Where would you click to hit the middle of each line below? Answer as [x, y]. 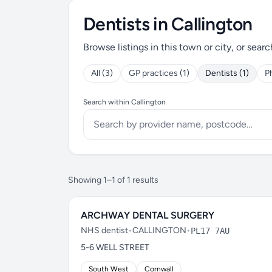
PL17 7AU [210, 231]
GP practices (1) [159, 73]
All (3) [102, 73]
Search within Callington [124, 102]
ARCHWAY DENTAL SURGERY [148, 215]
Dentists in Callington [168, 24]
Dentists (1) [227, 73]
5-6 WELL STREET [115, 247]
